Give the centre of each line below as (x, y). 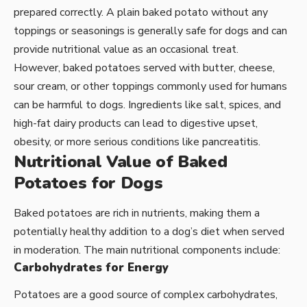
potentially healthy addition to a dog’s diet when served (149, 232)
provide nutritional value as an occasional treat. (126, 49)
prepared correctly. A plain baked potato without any (141, 12)
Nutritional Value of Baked (121, 161)
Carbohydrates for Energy (91, 268)
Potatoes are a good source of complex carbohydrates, (146, 295)
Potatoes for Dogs (88, 183)
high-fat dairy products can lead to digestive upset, (136, 123)
